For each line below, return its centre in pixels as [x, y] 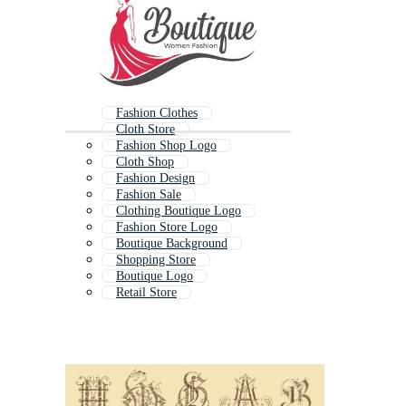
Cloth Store [145, 130]
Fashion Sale [149, 195]
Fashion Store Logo [167, 227]
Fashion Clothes [157, 113]
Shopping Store [156, 260]
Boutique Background [172, 244]
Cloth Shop [145, 162]
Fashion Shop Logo [166, 146]
